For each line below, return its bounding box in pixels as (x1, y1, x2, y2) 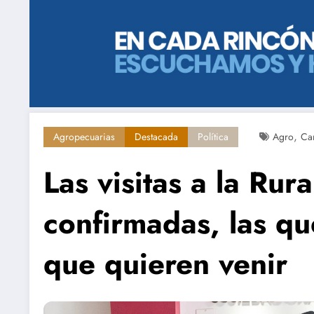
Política (198, 130, 228, 144)
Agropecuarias (53, 130, 115, 144)
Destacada (135, 130, 178, 144)
